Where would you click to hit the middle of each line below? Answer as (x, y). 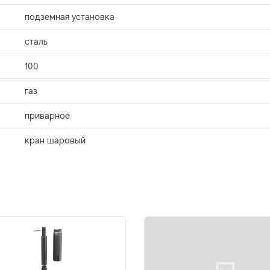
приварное (47, 116)
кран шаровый (55, 140)
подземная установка (69, 17)
